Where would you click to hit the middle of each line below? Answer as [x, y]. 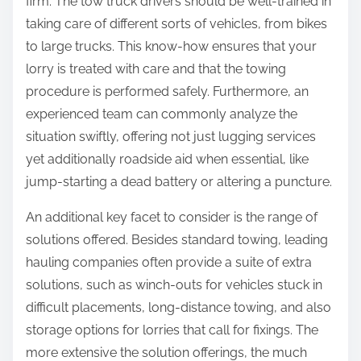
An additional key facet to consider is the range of [172, 218]
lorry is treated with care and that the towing [156, 69]
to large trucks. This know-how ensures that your [171, 47]
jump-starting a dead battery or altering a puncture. [179, 182]
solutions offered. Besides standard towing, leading [177, 240]
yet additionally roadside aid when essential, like [167, 160]
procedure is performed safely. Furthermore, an [167, 92]
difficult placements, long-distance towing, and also [178, 308]
